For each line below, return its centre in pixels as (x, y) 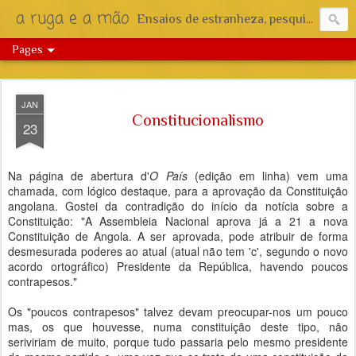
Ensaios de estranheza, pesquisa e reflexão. (221, 19)
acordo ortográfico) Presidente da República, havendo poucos (178, 266)
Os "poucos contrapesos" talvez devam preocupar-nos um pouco (178, 311)
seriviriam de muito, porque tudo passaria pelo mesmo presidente (178, 342)
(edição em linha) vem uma (268, 176)
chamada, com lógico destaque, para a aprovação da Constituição (178, 191)
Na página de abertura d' (79, 176)
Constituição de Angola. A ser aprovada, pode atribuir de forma (178, 236)
